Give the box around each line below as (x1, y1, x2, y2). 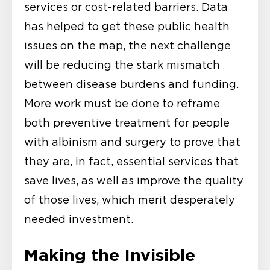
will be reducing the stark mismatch (24, 59, 220, 72)
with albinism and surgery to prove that (24, 136, 240, 149)
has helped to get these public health (24, 20, 230, 33)
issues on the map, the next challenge (24, 40, 231, 52)
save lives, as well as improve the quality (24, 175, 243, 187)
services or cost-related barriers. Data (24, 1, 228, 14)
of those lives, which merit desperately (24, 194, 235, 207)
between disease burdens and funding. (24, 78, 239, 91)
